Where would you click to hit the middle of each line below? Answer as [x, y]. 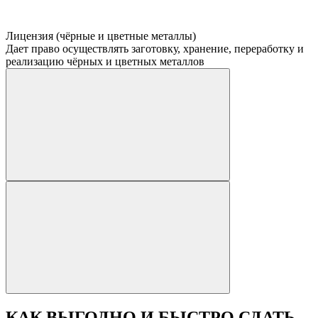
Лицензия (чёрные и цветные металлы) [101, 36]
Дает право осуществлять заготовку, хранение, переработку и [155, 49]
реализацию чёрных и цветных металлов [105, 62]
